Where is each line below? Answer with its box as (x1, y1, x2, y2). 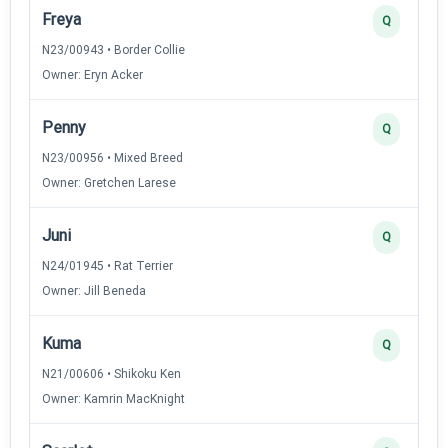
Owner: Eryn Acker (42, 67, 143, 82)
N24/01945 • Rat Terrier (42, 258, 173, 273)
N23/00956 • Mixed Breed (42, 150, 183, 165)
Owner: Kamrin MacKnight (42, 391, 185, 406)
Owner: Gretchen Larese (42, 175, 176, 190)
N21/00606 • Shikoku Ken (42, 366, 181, 381)
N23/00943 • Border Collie (42, 42, 185, 57)
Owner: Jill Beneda (42, 283, 146, 298)
